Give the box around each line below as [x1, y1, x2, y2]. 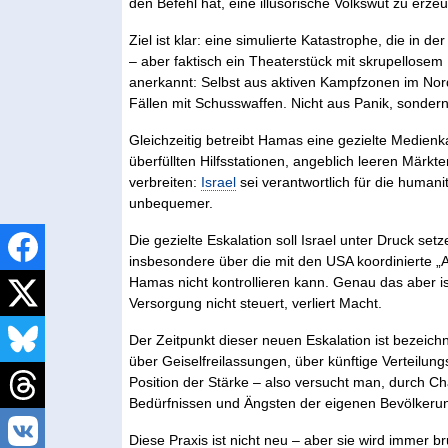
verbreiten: [129, 174, 202, 191]
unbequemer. [129, 195, 214, 212]
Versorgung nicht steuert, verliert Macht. [129, 295, 383, 312]
